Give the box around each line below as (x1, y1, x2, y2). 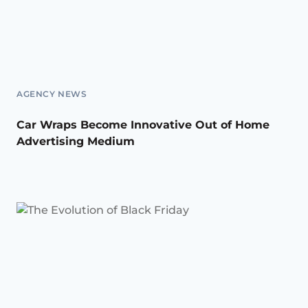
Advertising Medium (16, 135, 135, 148)
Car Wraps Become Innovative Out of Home (16, 118, 269, 132)
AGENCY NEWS (16, 89, 87, 100)
